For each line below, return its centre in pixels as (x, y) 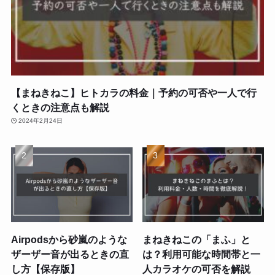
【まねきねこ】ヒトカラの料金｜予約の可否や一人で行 (134, 93)
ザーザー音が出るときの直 (70, 254)
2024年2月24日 (41, 121)
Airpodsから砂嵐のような (69, 240)
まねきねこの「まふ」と (197, 240)
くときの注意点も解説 (60, 108)
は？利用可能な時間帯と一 (202, 254)
